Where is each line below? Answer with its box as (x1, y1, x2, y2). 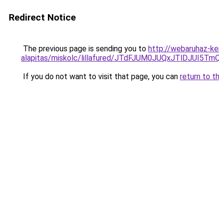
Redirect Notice (9, 12, 76, 23)
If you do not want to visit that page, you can (21, 72, 180, 81)
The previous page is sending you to (21, 44, 148, 53)
